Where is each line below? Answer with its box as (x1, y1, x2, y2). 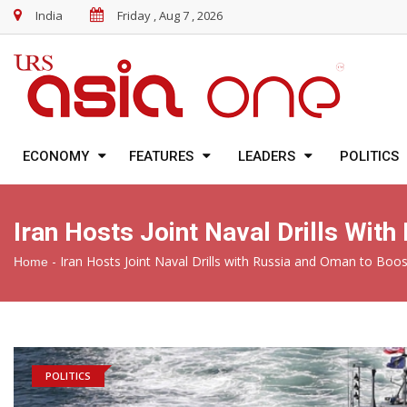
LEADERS (238, 148, 295, 165)
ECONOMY (23, 148, 89, 165)
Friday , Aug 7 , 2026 (117, 7, 223, 24)
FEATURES (129, 148, 194, 165)
